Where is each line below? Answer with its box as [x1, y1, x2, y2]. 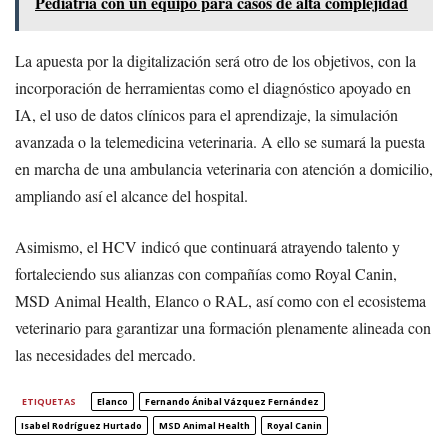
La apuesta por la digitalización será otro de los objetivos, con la [15, 50, 416, 72]
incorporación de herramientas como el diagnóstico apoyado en [15, 77, 411, 99]
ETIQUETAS [22, 395, 76, 409]
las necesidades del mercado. [15, 344, 196, 366]
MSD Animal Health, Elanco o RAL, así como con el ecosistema [15, 290, 426, 312]
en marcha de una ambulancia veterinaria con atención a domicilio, [15, 158, 433, 180]
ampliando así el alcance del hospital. [15, 185, 248, 207]
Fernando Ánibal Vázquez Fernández [145, 395, 319, 409]
